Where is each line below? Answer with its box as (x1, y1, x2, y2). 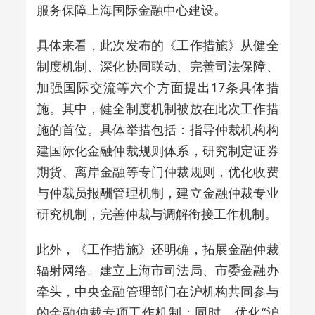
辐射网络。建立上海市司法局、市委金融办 (36, 261, 279, 278)
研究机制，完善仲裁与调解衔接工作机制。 (36, 205, 277, 222)
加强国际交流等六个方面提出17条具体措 (36, 78, 279, 96)
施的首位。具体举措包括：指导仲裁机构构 (36, 120, 279, 138)
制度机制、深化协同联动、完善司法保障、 (36, 57, 279, 75)
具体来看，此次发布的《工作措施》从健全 (36, 36, 279, 53)
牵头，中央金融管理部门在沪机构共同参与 (36, 282, 279, 300)
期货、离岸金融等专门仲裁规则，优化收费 (36, 162, 279, 180)
